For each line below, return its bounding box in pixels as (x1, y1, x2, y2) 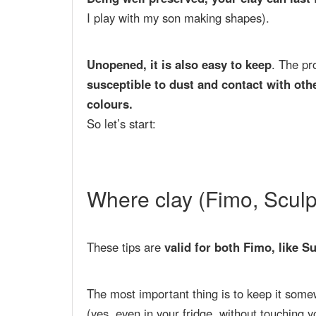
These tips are (87, 238, 164, 256)
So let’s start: (87, 115, 156, 133)
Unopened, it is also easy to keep (87, 56, 272, 73)
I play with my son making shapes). (87, 9, 269, 27)
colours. (87, 95, 133, 113)
